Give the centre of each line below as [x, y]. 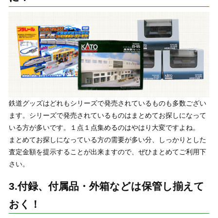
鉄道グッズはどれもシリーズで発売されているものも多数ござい [107, 103]
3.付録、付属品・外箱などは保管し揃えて [106, 186]
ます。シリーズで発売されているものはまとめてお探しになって [107, 116]
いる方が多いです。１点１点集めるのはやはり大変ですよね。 [104, 128]
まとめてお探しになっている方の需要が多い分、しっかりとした [107, 140]
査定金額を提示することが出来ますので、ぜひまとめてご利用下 [107, 152]
